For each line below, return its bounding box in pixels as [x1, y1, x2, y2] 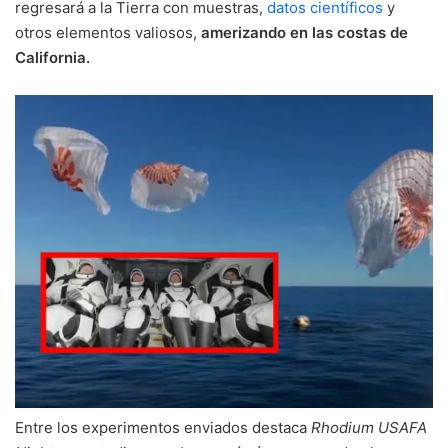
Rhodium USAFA [311, 418, 427, 438]
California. [15, 47, 90, 67]
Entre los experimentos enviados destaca [15, 418, 311, 438]
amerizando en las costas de [197, 22, 408, 42]
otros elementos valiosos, [15, 22, 197, 42]
